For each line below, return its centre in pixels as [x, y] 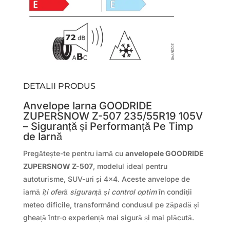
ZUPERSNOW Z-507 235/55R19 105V [113, 116]
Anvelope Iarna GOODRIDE [87, 106]
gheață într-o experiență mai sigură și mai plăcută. [108, 218]
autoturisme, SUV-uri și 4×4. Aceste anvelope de [106, 179]
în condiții [174, 192]
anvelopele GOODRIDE [164, 154]
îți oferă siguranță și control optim [99, 192]
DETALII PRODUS [59, 86]
